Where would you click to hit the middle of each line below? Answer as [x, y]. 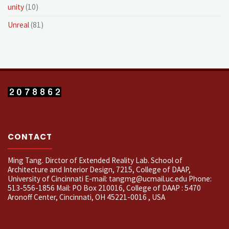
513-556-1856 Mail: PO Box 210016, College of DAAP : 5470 [105, 188]
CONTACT [30, 137]
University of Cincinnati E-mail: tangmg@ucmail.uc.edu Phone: [110, 178]
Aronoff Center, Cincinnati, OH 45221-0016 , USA [87, 197]
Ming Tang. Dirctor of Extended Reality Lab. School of [95, 160]
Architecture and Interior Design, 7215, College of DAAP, [99, 169]
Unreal [19, 25]
